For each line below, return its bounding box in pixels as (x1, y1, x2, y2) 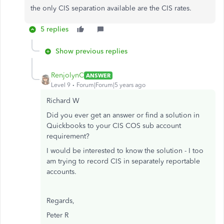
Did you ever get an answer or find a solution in (46, 111, 199, 120)
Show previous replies (55, 47, 127, 56)
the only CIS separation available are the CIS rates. (30, 4, 193, 13)
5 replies (40, 25, 68, 34)
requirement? (46, 132, 89, 141)
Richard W (46, 96, 79, 105)
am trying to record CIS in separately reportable (46, 157, 200, 166)
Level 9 (51, 81, 70, 89)
